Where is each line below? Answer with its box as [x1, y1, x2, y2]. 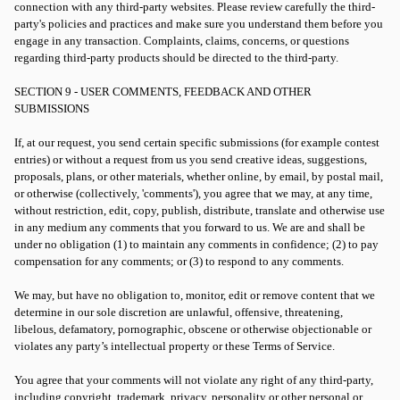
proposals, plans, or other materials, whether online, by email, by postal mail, [14, 170, 383, 183]
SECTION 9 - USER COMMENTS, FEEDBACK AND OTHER [14, 85, 312, 98]
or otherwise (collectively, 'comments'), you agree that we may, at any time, [14, 187, 372, 200]
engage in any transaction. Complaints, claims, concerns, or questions [14, 34, 349, 47]
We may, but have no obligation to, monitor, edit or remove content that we [14, 288, 375, 302]
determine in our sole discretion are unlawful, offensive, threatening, [14, 305, 343, 319]
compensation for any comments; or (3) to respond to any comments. [14, 254, 344, 268]
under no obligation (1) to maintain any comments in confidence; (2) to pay [14, 237, 379, 251]
